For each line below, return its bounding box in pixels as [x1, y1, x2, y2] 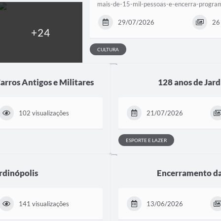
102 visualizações [19, 109, 70, 117]
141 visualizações [19, 199, 70, 208]
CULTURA [97, 46, 119, 52]
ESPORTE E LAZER [126, 137, 167, 143]
